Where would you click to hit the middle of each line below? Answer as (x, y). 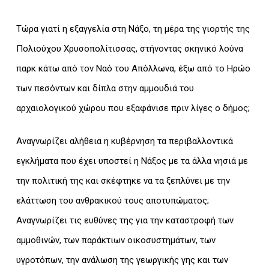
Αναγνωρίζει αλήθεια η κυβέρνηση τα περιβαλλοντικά (124, 141)
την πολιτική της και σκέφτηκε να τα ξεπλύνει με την (123, 181)
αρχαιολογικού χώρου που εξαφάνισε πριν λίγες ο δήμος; (133, 108)
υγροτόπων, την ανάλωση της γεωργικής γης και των (122, 260)
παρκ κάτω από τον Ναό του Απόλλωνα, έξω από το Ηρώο (133, 68)
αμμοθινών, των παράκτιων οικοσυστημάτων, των (116, 240)
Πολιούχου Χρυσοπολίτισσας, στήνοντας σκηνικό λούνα (129, 48)
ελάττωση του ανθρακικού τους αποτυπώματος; (112, 201)
